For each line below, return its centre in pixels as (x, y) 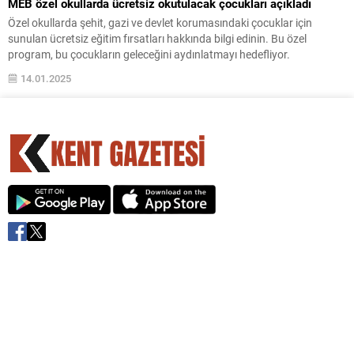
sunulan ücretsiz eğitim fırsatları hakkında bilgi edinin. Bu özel (157, 38)
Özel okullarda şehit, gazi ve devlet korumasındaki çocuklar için (160, 22)
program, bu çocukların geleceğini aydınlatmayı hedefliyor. (149, 54)
